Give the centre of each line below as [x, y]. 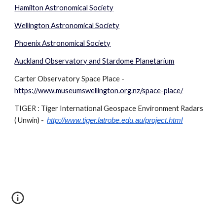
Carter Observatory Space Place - [70, 79]
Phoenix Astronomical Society [63, 43]
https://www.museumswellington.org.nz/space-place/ [99, 91]
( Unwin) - [31, 120]
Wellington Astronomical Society [67, 25]
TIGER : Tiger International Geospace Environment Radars [110, 108]
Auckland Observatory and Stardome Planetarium [94, 61]
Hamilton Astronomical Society [64, 8]
